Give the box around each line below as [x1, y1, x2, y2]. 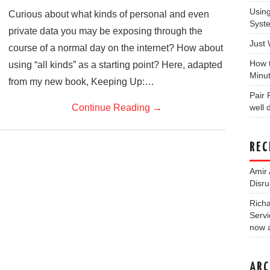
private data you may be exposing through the [8, 26, 202, 36]
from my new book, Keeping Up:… [8, 77, 154, 87]
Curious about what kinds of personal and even [8, 9, 209, 19]
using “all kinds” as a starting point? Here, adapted [8, 60, 222, 70]
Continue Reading [72, 102, 152, 113]
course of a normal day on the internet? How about [8, 43, 223, 53]
